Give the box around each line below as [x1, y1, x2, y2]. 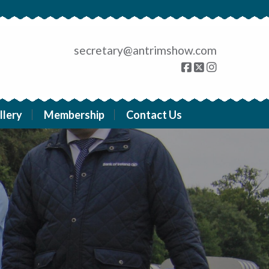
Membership [43, 108, 104, 122]
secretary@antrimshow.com [74, 43, 217, 57]
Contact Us [125, 108, 182, 122]
